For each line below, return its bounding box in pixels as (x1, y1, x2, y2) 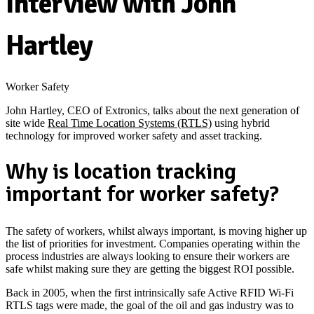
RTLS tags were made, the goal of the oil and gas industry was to (6, 299, 294, 312)
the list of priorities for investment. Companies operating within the (6, 238, 300, 250)
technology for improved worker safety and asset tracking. (6, 129, 262, 142)
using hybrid (212, 116, 270, 129)
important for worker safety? (6, 180, 279, 208)
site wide (6, 116, 48, 129)
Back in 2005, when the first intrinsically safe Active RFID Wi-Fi (6, 287, 294, 299)
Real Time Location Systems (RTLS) (48, 116, 212, 129)
